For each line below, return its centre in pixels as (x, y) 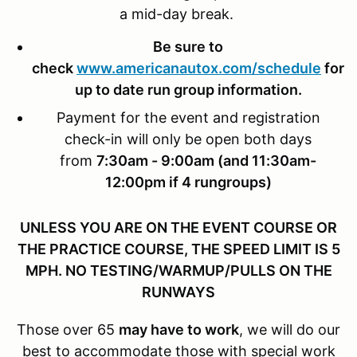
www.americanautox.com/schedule (199, 68)
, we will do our (290, 329)
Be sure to (188, 46)
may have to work (179, 329)
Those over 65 (68, 329)
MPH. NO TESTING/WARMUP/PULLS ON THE (178, 270)
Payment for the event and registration (188, 117)
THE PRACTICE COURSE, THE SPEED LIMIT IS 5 (178, 249)
